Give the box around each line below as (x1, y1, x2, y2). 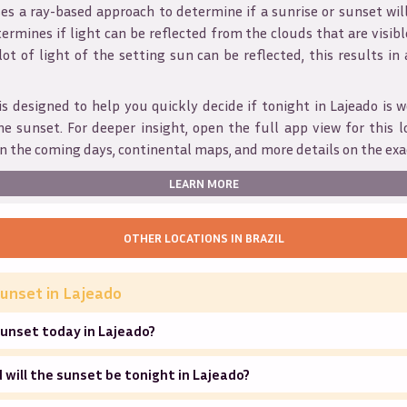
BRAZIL (244, 229, 284, 245)
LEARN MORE (168, 174, 239, 191)
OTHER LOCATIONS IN (123, 229, 245, 245)
